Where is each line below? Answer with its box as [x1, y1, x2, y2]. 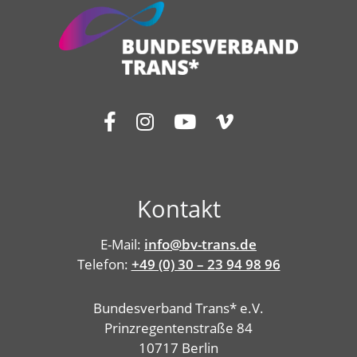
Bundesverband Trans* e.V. [93, 298, 264, 317]
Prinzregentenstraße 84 [104, 318, 253, 337]
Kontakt [136, 192, 221, 224]
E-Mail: [100, 234, 144, 253]
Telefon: [76, 254, 131, 273]
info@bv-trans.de [144, 234, 257, 253]
